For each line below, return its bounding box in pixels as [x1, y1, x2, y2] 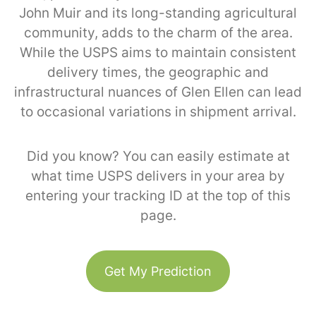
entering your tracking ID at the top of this [25, 187, 291, 204]
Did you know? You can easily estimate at [26, 147, 290, 164]
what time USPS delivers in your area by [31, 167, 285, 184]
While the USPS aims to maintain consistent [20, 44, 296, 61]
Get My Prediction [104, 263, 212, 279]
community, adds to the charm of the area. [23, 24, 293, 41]
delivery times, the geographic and [47, 63, 269, 80]
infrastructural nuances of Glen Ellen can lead [14, 83, 302, 100]
